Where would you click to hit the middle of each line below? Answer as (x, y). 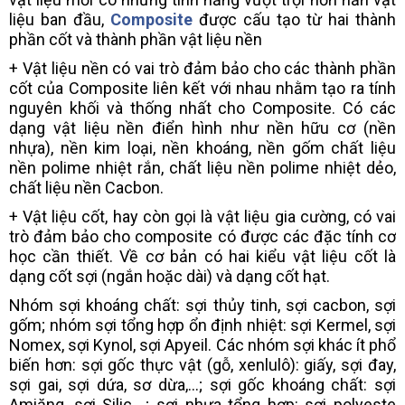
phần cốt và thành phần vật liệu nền (137, 39)
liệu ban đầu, (60, 19)
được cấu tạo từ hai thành (294, 19)
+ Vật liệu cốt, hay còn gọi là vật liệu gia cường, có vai (202, 217)
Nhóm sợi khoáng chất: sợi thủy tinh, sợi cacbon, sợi (202, 305)
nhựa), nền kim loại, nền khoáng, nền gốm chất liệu (202, 148)
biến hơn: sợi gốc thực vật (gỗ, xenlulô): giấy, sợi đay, (202, 365)
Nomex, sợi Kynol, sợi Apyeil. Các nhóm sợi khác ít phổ (202, 345)
